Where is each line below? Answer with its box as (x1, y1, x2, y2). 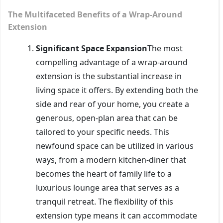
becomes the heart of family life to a (36, 168, 172, 179)
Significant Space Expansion (36, 42, 147, 54)
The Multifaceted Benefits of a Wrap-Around (8, 8, 182, 20)
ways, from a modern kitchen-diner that (36, 154, 186, 165)
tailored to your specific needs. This (36, 126, 169, 137)
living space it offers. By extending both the (36, 84, 198, 96)
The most (147, 42, 183, 54)
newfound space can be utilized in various (36, 140, 194, 151)
